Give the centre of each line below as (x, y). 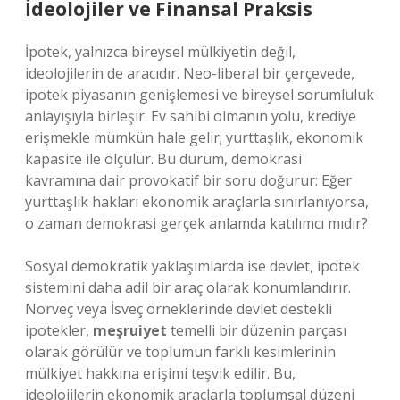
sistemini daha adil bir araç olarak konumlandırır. (188, 287)
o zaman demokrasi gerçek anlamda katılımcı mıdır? (196, 223)
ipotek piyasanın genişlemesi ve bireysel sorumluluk (200, 95)
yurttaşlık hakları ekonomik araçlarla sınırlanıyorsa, (197, 202)
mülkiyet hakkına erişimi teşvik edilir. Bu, (160, 373)
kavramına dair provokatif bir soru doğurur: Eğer (188, 180)
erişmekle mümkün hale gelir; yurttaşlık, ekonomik (194, 137)
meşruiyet (130, 330)
